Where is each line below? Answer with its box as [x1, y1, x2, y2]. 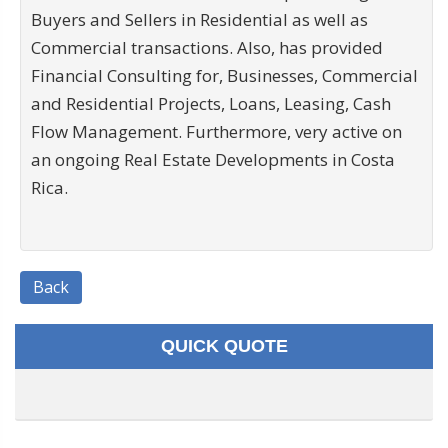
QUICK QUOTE [160, 336, 288, 357]
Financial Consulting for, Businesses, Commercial [31, 64, 418, 88]
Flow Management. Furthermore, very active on [31, 120, 402, 144]
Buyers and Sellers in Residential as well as [31, 8, 368, 32]
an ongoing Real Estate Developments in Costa [31, 148, 395, 172]
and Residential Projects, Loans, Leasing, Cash [31, 92, 391, 116]
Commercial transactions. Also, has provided [31, 36, 383, 60]
